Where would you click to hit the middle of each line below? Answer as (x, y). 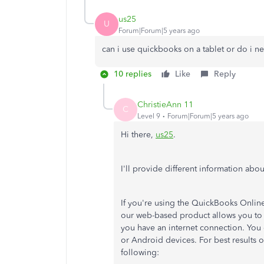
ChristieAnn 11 (165, 104)
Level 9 (149, 116)
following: (140, 253)
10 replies (133, 74)
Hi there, (138, 135)
